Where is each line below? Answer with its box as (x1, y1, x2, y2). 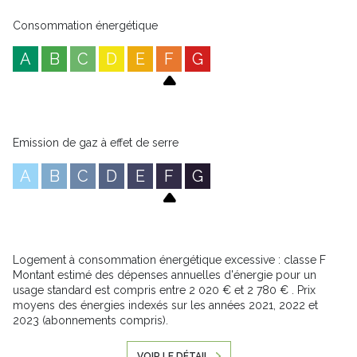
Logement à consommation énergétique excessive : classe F (13, 253, 326, 267)
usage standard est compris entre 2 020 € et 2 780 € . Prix (13, 284, 316, 297)
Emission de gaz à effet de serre (13, 136, 178, 150)
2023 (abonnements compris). (13, 314, 168, 328)
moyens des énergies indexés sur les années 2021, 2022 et (13, 299, 318, 312)
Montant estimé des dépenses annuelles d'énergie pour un (13, 269, 316, 282)
